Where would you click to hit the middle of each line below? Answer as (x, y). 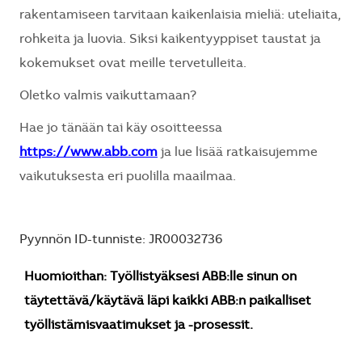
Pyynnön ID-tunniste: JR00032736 (121, 240)
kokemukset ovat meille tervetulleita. (133, 64)
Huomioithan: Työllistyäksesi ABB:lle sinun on (160, 278)
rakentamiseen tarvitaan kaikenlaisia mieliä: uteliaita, (180, 16)
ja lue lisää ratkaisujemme (238, 153)
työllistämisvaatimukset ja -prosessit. (139, 326)
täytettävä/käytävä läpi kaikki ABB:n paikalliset (168, 302)
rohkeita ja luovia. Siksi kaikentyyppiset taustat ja (170, 40)
